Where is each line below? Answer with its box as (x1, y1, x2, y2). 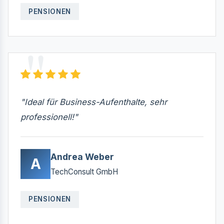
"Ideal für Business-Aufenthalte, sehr (20, 96, 167, 107)
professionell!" (20, 111, 78, 122)
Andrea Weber (50, 151, 114, 162)
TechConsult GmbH (50, 166, 118, 176)
